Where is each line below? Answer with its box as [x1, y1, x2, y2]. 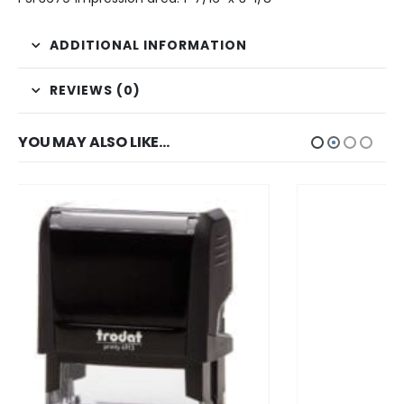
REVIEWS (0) [50, 80, 141, 99]
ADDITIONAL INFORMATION [50, 35, 247, 54]
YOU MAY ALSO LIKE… [18, 131, 170, 152]
